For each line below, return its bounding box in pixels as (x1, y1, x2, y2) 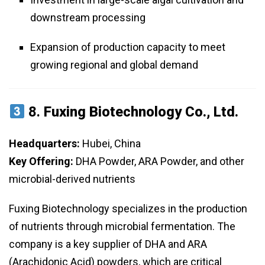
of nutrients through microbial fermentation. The (9, 220, 235, 233)
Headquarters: (9, 137, 80, 150)
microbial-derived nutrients (9, 173, 135, 186)
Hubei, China (80, 137, 141, 150)
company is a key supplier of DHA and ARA (9, 238, 207, 251)
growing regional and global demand (30, 59, 198, 72)
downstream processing (30, 11, 146, 24)
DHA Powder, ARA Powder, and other (73, 155, 244, 168)
